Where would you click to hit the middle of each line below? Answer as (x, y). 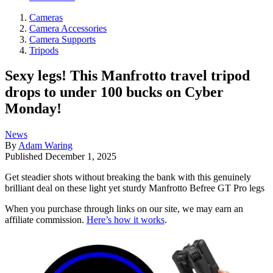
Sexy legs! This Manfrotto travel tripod (127, 76)
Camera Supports (62, 39)
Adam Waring (45, 146)
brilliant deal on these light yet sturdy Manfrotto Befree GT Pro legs (135, 188)
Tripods (44, 50)
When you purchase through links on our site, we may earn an (124, 209)
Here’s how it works (126, 220)
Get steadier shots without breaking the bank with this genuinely (128, 177)
